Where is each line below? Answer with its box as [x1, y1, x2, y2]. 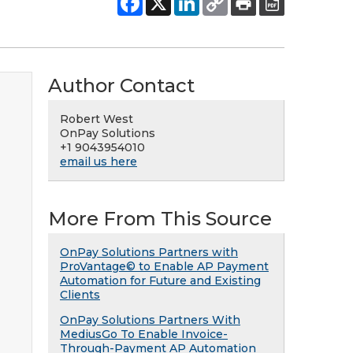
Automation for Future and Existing [60, 273, 261, 288]
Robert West [60, 112, 133, 126]
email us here [60, 154, 137, 169]
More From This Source [48, 207, 272, 230]
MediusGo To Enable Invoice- [60, 327, 228, 341]
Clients [60, 288, 100, 302]
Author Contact [48, 74, 195, 97]
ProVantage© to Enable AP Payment [60, 259, 269, 273]
